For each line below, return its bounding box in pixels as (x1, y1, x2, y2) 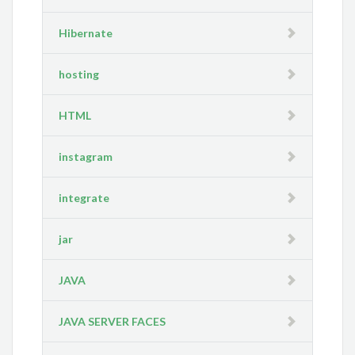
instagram (59, 150, 113, 163)
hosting (59, 67, 100, 81)
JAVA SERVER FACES (59, 315, 166, 328)
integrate (59, 191, 110, 204)
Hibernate (59, 26, 113, 40)
